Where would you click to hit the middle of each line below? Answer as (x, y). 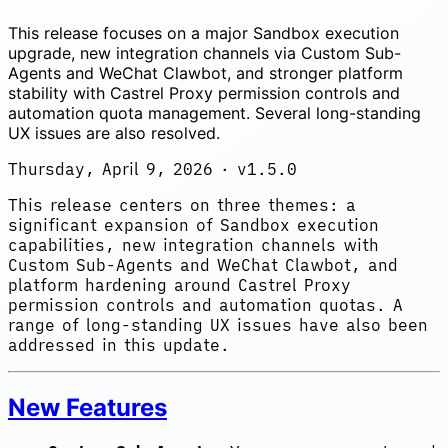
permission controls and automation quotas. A (205, 304)
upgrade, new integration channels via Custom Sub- (204, 52)
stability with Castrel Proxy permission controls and (204, 92)
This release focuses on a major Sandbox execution (203, 32)
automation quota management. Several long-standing (214, 112)
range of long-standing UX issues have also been (218, 324)
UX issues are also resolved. (114, 132)
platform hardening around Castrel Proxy (179, 284)
